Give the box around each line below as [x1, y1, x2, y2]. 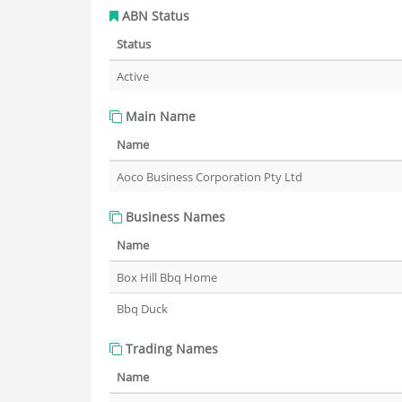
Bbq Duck [117, 301, 168, 317]
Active [117, 68, 149, 84]
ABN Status [118, 7, 189, 24]
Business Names [122, 208, 225, 225]
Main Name [122, 108, 196, 125]
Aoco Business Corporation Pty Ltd [117, 169, 302, 185]
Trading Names [122, 340, 218, 357]
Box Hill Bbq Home [117, 269, 217, 285]
